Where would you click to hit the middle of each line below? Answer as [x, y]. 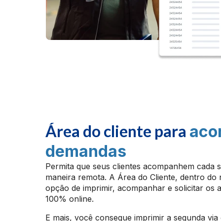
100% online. [71, 199]
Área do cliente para [117, 131]
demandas [86, 151]
